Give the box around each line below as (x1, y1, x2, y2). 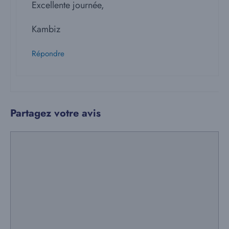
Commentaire (10, 131, 61, 145)
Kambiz (32, 22, 60, 36)
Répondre (32, 48, 64, 60)
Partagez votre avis (10, 106, 101, 121)
